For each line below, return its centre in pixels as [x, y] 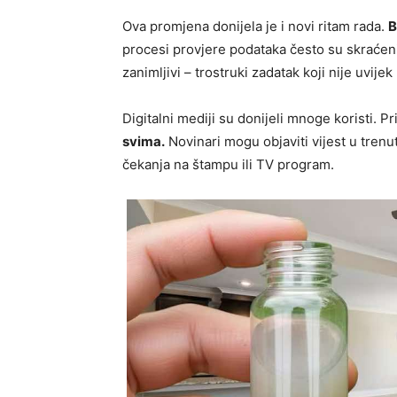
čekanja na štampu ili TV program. [228, 165]
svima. [144, 142]
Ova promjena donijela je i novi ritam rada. [255, 27]
